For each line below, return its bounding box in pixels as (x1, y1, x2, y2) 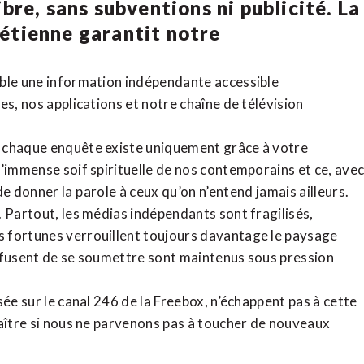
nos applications (20, 95, 123, 113)
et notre (123, 95, 180, 113)
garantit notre (73, 21, 221, 45)
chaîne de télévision (180, 95, 304, 113)
